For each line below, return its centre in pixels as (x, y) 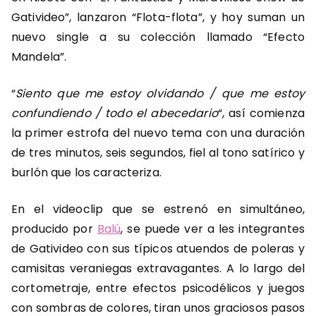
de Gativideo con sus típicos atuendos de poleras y (158, 249)
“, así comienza (261, 114)
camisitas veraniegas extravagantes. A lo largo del (158, 269)
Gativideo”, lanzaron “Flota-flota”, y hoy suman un (158, 18)
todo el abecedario (162, 114)
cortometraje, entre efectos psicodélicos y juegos (158, 288)
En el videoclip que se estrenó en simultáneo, (158, 209)
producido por (54, 229)
